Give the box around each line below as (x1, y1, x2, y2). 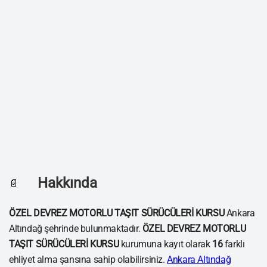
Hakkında (38, 175, 97, 192)
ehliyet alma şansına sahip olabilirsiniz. (9, 254, 167, 266)
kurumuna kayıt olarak (119, 238, 213, 250)
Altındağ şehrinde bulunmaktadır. (9, 223, 142, 235)
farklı (222, 238, 245, 250)
